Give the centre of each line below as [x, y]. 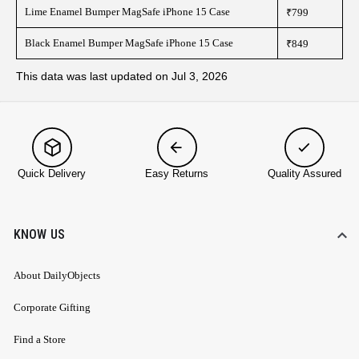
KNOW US [40, 235]
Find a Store [40, 340]
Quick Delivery [52, 174]
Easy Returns [177, 174]
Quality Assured [305, 174]
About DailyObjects [57, 276]
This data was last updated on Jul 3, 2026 [122, 76]
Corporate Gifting [52, 308]
